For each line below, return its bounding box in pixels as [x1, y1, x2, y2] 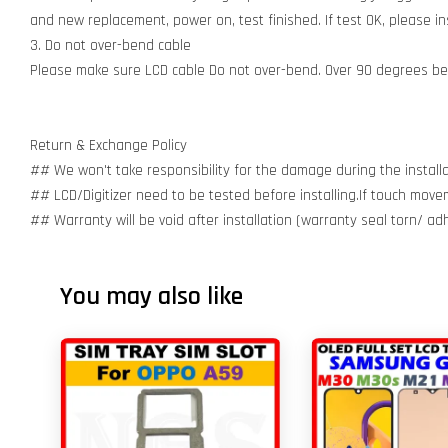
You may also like [60, 280, 243, 313]
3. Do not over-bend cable [30, 36, 191, 55]
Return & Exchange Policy [30, 136, 187, 155]
